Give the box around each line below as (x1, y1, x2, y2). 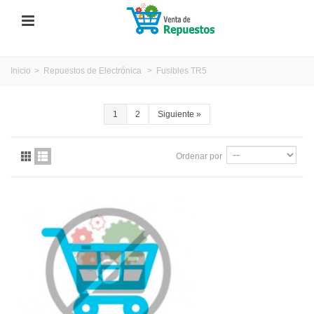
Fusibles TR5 (156, 65, 207, 76)
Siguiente (157, 109, 194, 119)
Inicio (11, 65, 31, 76)
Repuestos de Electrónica (43, 65, 142, 76)
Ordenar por (176, 151, 222, 161)
